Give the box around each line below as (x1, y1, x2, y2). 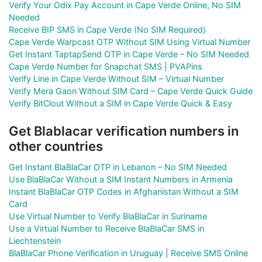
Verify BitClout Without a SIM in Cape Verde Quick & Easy (9, 98, 232, 108)
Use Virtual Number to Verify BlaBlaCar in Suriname (9, 211, 207, 221)
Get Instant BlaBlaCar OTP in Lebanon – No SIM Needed (9, 161, 227, 172)
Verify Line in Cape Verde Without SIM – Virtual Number (9, 73, 224, 84)
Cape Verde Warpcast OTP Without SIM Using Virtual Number (9, 36, 250, 47)
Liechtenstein (9, 235, 61, 246)
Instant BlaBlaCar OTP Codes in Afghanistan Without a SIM (9, 186, 239, 196)
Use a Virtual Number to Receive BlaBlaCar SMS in (9, 223, 204, 233)
